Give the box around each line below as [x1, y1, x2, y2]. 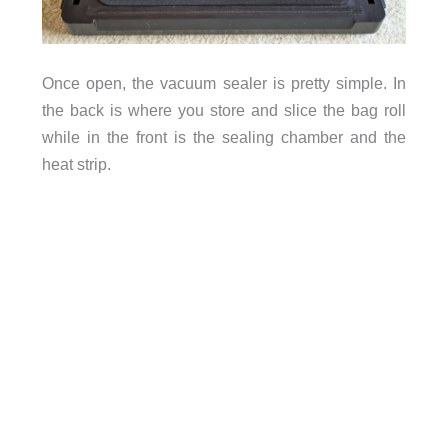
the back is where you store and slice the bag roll [41, 101, 407, 120]
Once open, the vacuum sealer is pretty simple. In [41, 74, 407, 93]
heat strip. [41, 155, 111, 174]
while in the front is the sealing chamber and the [41, 128, 407, 147]
